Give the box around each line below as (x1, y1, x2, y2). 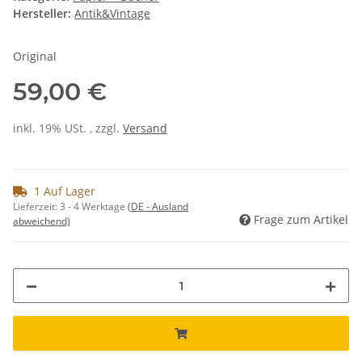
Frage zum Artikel (254, 212, 348, 228)
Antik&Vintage (74, 6, 150, 22)
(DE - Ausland (128, 200, 188, 214)
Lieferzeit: (13, 200, 60, 214)
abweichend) (13, 214, 70, 229)
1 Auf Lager (34, 183, 95, 200)
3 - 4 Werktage (60, 200, 128, 214)
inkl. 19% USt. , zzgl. (13, 120, 123, 137)
